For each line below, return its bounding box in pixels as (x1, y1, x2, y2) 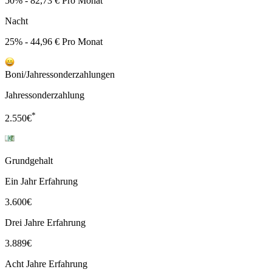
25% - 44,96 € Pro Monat (5, 36, 103, 47)
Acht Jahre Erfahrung (5, 259, 87, 270)
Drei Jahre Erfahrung (5, 217, 86, 228)
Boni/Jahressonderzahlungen (5, 69, 115, 80)
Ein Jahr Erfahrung (5, 176, 78, 187)
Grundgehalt (5, 155, 53, 166)
